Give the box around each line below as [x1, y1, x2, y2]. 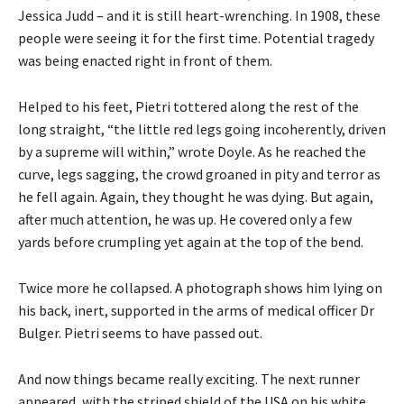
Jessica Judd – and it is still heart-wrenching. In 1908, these [18, 5, 381, 24]
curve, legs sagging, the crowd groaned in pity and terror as [18, 164, 381, 183]
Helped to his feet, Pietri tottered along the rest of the [18, 96, 359, 115]
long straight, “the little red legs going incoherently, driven [18, 119, 386, 138]
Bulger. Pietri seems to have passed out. [18, 323, 262, 342]
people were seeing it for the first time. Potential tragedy [18, 28, 374, 47]
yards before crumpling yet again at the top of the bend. [18, 232, 363, 251]
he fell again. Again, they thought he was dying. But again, [18, 187, 373, 206]
